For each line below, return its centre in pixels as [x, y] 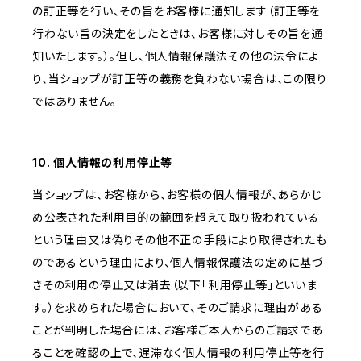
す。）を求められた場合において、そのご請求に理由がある [178, 308]
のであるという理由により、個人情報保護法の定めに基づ [178, 263]
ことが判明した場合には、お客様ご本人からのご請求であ [178, 330]
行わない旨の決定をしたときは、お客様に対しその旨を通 [178, 34]
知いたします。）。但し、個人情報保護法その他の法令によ [176, 56]
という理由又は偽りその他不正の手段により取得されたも [180, 240]
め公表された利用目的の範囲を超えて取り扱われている [176, 218]
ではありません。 [75, 102]
